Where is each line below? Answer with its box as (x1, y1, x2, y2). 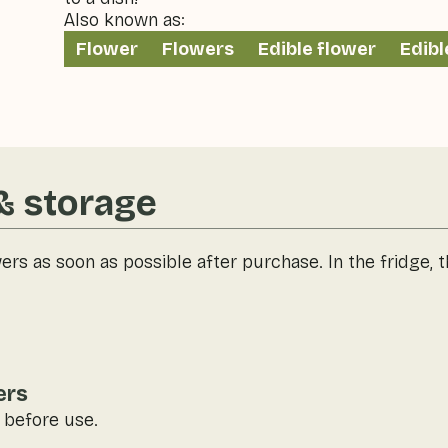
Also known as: (63, 9, 185, 31)
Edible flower (257, 38, 376, 60)
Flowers (161, 38, 234, 60)
